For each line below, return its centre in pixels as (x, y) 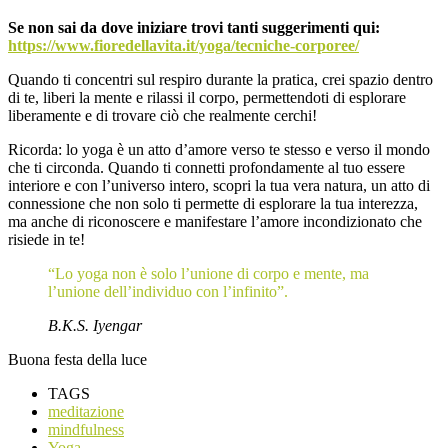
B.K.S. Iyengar (95, 326)
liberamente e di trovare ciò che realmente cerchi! (162, 116)
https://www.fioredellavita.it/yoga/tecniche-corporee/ (183, 46)
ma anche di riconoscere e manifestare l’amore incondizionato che (215, 222)
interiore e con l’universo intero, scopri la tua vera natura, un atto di (219, 186)
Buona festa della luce (77, 360)
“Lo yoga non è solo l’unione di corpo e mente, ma (208, 274)
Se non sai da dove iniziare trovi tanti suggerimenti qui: (194, 28)
